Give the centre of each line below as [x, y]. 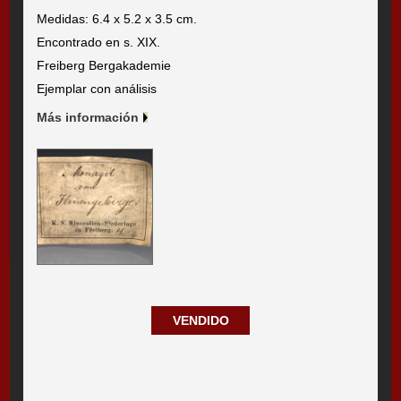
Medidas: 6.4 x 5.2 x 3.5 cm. [117, 19]
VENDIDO [200, 321]
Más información [88, 118]
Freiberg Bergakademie [104, 66]
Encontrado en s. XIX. [99, 43]
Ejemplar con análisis [97, 89]
